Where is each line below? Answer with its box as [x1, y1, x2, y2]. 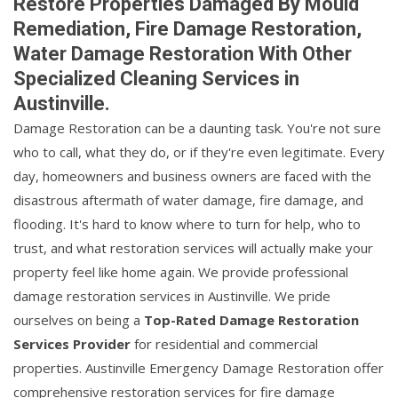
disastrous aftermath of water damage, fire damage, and [13, 191, 363, 210]
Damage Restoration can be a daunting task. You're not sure [13, 119, 381, 138]
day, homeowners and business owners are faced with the [13, 167, 371, 186]
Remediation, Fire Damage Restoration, [13, 18, 362, 41]
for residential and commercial [131, 335, 318, 354]
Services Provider [13, 335, 131, 354]
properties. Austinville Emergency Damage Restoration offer [13, 359, 384, 378]
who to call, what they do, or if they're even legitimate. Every [13, 143, 385, 162]
